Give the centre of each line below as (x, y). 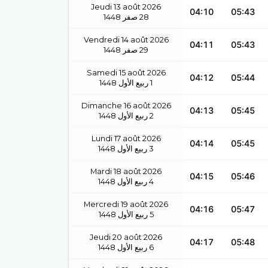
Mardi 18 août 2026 (126, 171)
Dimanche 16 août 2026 (126, 106)
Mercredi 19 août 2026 (126, 204)
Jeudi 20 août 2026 (126, 237)
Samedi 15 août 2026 (126, 73)
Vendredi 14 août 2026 (126, 40)
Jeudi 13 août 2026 (126, 7)
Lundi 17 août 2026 (126, 138)
